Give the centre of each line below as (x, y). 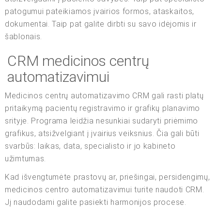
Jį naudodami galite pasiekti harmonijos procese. (96, 202)
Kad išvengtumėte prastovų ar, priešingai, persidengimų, (108, 177)
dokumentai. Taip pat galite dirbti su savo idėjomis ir (101, 24)
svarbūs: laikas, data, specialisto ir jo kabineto (90, 146)
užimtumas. (25, 158)
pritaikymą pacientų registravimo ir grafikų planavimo (103, 108)
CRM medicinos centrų (78, 61)
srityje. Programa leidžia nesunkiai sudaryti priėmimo (102, 121)
